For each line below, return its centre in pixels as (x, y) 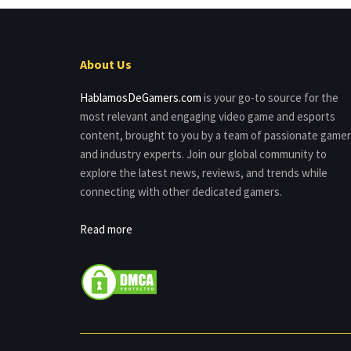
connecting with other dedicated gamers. (181, 192)
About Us (106, 65)
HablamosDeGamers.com (141, 98)
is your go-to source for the (270, 98)
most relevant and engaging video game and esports (208, 117)
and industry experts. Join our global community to (203, 154)
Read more (106, 230)
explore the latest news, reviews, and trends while (204, 173)
